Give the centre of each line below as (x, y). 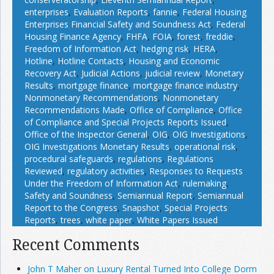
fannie (165, 12)
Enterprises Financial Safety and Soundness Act (118, 24)
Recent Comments (76, 244)
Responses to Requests (196, 171)
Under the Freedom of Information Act (101, 183)
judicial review (172, 73)
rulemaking (205, 183)
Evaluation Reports (111, 12)
